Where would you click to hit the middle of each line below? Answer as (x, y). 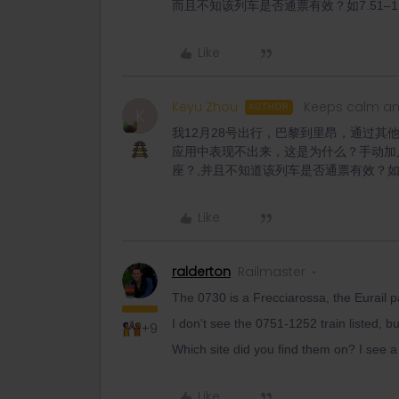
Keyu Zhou (205, 107)
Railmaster (272, 272)
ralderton (201, 272)
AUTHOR (269, 107)
